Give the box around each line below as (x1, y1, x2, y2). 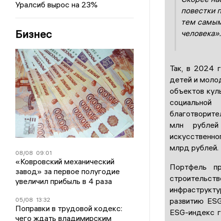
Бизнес (15, 27, 52, 41)
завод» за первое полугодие (15, 166, 120, 176)
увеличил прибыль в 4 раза (15, 176, 112, 186)
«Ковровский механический (15, 156, 115, 166)
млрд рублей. (169, 142, 219, 152)
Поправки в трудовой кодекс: (15, 203, 123, 213)
